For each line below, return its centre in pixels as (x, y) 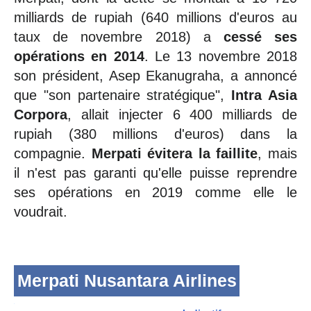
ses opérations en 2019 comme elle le (155, 192)
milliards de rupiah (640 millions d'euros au (155, 17)
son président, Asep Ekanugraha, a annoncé (155, 75)
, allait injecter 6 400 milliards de (182, 114)
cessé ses (260, 36)
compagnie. (53, 153)
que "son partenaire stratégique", (123, 95)
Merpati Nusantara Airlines (127, 280)
